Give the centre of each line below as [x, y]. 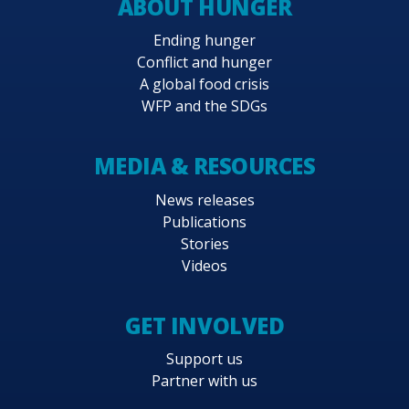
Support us [204, 358]
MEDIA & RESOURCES [204, 166]
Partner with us [204, 380]
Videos [204, 265]
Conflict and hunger [204, 63]
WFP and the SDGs [204, 106]
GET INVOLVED [204, 325]
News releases [204, 199]
